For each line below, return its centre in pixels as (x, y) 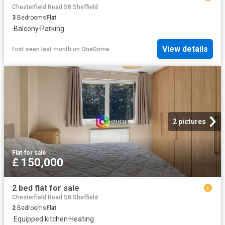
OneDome (95, 49)
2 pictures (189, 121)
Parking (52, 28)
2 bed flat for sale (46, 188)
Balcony (26, 28)
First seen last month (42, 49)
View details (185, 49)
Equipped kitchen (41, 219)
